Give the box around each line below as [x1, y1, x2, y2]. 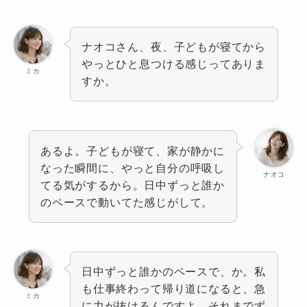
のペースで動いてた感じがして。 [40, 195, 214, 208]
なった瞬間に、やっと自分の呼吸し [40, 161, 225, 174]
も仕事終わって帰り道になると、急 [82, 282, 266, 295]
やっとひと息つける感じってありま [82, 58, 266, 71]
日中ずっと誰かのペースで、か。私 [82, 265, 266, 278]
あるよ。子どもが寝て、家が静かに [40, 144, 225, 157]
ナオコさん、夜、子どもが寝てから [82, 40, 266, 53]
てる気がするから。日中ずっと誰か [40, 178, 225, 191]
